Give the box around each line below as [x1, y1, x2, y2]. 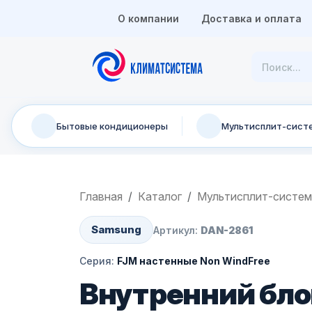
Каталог [138, 189, 182, 203]
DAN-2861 [201, 224, 253, 236]
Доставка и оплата [201, 13, 302, 24]
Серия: [79, 255, 117, 267]
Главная [79, 189, 123, 203]
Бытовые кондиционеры [56, 120, 168, 132]
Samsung [91, 223, 141, 236]
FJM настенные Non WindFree [117, 255, 270, 267]
